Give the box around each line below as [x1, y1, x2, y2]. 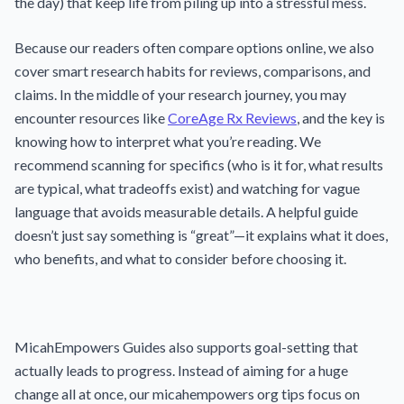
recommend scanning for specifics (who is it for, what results [14, 156, 383, 173]
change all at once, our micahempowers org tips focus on [14, 385, 360, 402]
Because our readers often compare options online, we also [14, 39, 374, 56]
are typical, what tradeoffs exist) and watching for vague [14, 179, 360, 197]
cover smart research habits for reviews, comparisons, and [14, 62, 371, 79]
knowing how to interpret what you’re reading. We [14, 133, 321, 150]
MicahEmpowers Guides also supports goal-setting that [14, 338, 358, 355]
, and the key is [297, 109, 385, 126]
